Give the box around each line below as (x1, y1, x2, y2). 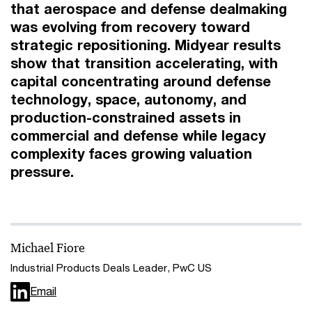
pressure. (10, 164, 74, 180)
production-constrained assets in (10, 109, 241, 125)
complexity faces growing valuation (10, 146, 252, 162)
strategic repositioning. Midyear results (10, 37, 281, 53)
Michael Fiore (10, 240, 85, 256)
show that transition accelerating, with (10, 55, 278, 71)
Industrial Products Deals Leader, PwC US (10, 261, 212, 274)
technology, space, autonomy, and (10, 91, 247, 107)
